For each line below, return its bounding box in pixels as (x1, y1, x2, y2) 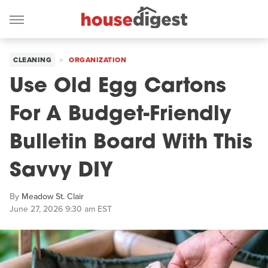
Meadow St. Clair (22, 190, 84, 203)
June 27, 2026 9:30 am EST (10, 203, 112, 215)
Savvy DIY (10, 161, 113, 182)
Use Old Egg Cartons (10, 77, 226, 98)
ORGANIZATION (69, 54, 126, 65)
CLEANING (13, 54, 51, 65)
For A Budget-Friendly (10, 105, 232, 126)
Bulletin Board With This (10, 133, 252, 154)
